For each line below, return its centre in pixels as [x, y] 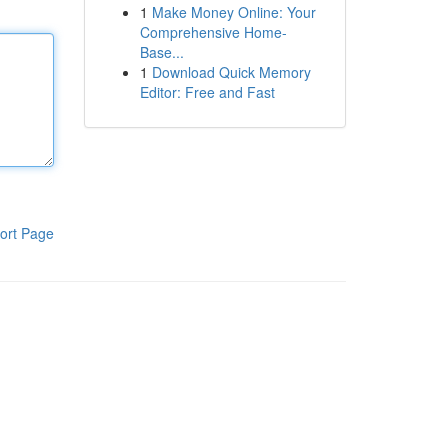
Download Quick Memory [231, 72]
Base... [161, 52]
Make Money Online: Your [233, 12]
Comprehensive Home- [213, 32]
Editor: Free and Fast [207, 92]
